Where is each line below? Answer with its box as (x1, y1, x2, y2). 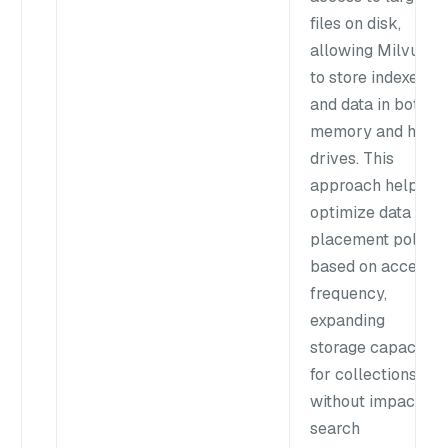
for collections (310, 363, 417, 385)
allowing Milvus (310, 39, 427, 61)
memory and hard (310, 120, 440, 142)
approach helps (310, 174, 426, 196)
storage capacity (310, 336, 434, 358)
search (310, 417, 360, 439)
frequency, (310, 282, 387, 304)
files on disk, (310, 12, 401, 34)
